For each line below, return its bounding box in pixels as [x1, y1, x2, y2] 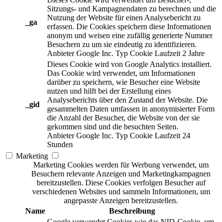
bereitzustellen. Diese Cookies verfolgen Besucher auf [36, 178, 206, 187]
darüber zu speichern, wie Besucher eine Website [47, 77, 200, 86]
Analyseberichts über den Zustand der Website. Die [47, 95, 208, 104]
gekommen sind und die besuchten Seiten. [47, 122, 178, 131]
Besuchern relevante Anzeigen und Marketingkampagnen [31, 169, 211, 178]
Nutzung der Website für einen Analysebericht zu [47, 13, 201, 22]
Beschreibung [109, 206, 155, 215]
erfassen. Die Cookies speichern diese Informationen [47, 22, 211, 31]
